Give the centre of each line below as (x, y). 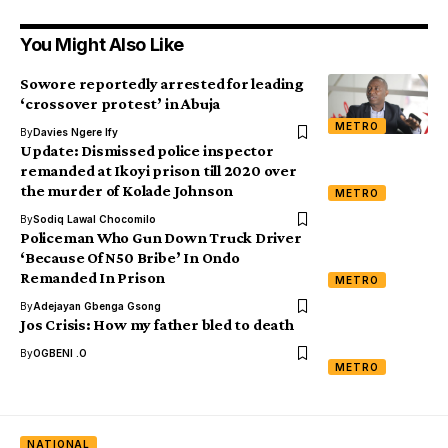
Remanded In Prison (93, 278)
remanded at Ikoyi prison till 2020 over (158, 171)
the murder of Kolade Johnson (127, 191)
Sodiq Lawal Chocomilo (94, 219)
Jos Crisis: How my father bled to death (157, 325)
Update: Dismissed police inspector (147, 151)
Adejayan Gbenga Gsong (97, 306)
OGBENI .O (60, 353)
